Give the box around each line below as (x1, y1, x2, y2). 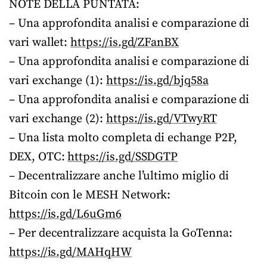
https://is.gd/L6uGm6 (9, 207, 122, 222)
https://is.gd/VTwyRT (105, 111, 217, 126)
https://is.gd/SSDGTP (67, 150, 178, 164)
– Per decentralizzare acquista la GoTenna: (9, 226, 232, 241)
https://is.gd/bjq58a (105, 73, 209, 88)
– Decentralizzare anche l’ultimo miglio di (9, 169, 229, 184)
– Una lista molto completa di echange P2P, (9, 131, 237, 145)
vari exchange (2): (9, 111, 106, 126)
